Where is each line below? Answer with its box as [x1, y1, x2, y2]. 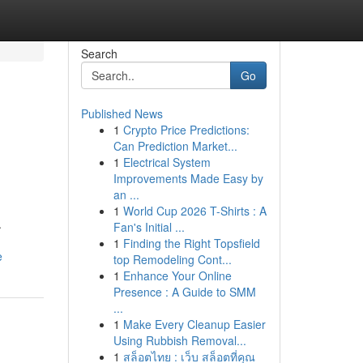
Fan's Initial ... [113, 219, 185, 235]
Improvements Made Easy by [113, 170, 263, 186]
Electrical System [122, 154, 211, 170]
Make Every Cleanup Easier [122, 316, 266, 332]
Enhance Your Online [122, 267, 232, 284]
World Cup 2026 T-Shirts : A [122, 203, 267, 219]
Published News [80, 105, 163, 122]
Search [80, 45, 117, 62]
